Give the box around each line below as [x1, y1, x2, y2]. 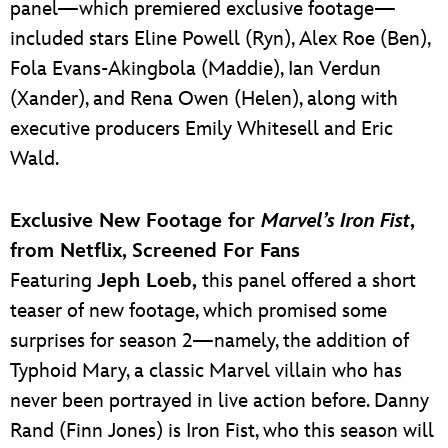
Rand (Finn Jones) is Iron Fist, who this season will [10, 418, 434, 443]
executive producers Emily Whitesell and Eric [10, 116, 393, 141]
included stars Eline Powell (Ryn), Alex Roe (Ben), [10, 26, 430, 51]
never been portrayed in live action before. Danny [10, 388, 429, 413]
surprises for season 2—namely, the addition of [10, 328, 409, 353]
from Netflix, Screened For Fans [10, 238, 300, 263]
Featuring [10, 268, 97, 293]
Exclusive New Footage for [10, 208, 261, 233]
